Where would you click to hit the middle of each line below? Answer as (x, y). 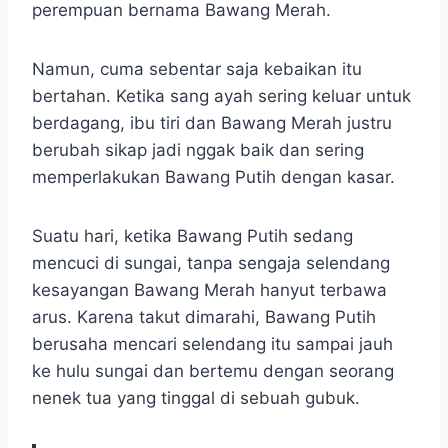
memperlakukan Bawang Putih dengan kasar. (213, 177)
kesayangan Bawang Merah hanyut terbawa (209, 290)
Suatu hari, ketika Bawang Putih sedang (192, 236)
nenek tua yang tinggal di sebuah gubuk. (196, 398)
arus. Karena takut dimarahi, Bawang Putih (204, 317)
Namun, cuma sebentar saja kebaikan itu (197, 69)
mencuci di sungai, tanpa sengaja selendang (211, 263)
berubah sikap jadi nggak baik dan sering (198, 150)
